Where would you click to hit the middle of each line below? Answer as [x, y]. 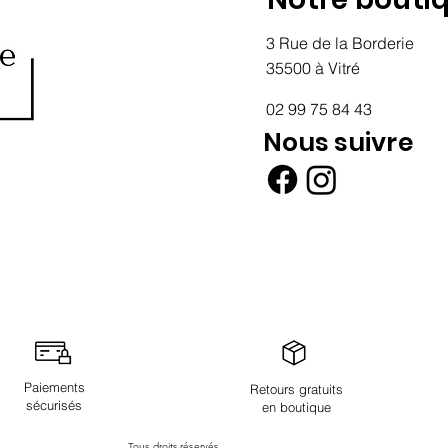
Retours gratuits [296, 388]
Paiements [54, 386]
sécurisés [54, 404]
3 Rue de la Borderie [340, 42]
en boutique [296, 406]
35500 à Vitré [313, 67]
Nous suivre [340, 142]
